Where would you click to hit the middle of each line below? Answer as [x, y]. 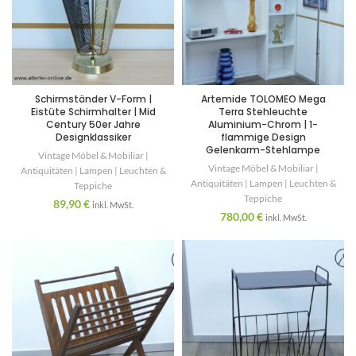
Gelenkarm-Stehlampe [263, 150]
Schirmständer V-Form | [93, 99]
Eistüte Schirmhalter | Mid [93, 112]
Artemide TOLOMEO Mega [263, 99]
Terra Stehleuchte [263, 112]
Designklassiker [93, 137]
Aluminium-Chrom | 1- [263, 125]
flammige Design [263, 137]
